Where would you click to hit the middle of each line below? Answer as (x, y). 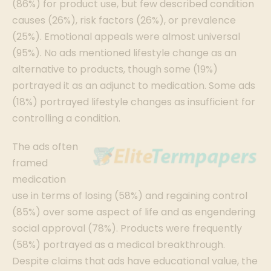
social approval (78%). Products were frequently (127, 228)
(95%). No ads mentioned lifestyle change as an (124, 53)
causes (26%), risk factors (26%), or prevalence (124, 20)
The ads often (45, 147)
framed (30, 163)
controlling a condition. (66, 118)
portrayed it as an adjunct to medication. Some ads (134, 86)
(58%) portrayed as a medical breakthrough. (119, 245)
